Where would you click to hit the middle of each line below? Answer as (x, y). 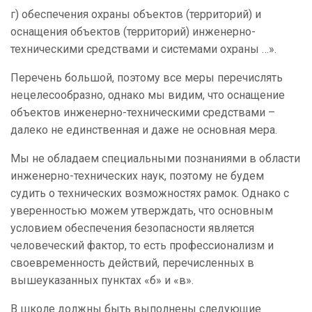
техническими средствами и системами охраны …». (143, 49)
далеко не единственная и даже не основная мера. (144, 130)
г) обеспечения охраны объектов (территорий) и (136, 15)
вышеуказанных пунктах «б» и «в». (102, 281)
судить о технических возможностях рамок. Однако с (150, 194)
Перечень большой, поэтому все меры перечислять (147, 78)
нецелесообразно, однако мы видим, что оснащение (148, 95)
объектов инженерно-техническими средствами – (143, 113)
